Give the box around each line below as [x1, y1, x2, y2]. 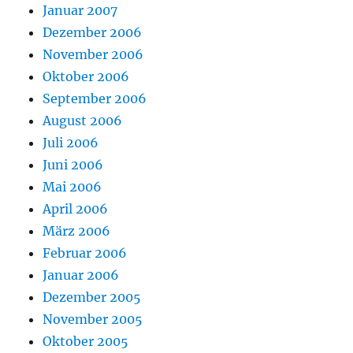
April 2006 [43, 201, 109, 217]
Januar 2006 [43, 267, 120, 284]
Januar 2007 [43, 2, 118, 19]
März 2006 [43, 223, 111, 240]
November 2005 [43, 311, 143, 328]
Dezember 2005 [43, 289, 142, 306]
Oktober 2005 [43, 333, 129, 350]
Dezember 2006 [43, 24, 143, 41]
